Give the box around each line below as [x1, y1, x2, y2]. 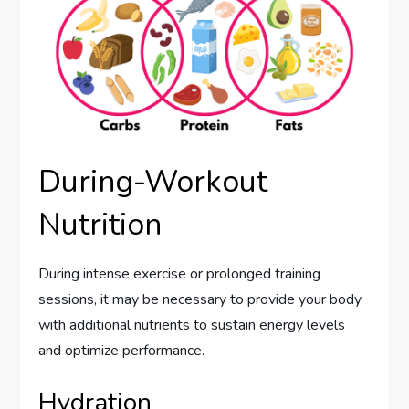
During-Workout [38, 160, 268, 203]
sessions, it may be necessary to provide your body [38, 288, 362, 309]
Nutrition [38, 203, 163, 246]
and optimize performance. [38, 340, 205, 361]
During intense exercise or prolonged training [38, 263, 321, 284]
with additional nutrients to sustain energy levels [38, 314, 346, 335]
